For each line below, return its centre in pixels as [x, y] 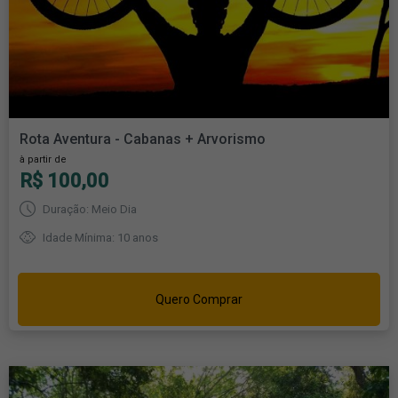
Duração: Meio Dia [88, 210]
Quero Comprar [199, 300]
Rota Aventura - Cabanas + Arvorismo [143, 139]
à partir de [43, 160]
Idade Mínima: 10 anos [99, 238]
